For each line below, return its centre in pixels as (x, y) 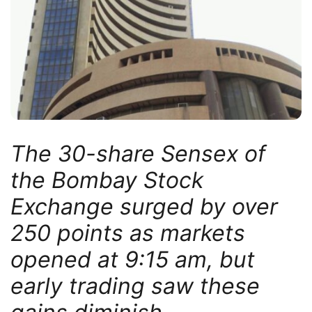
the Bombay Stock (107, 180)
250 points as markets (128, 233)
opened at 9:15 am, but (133, 259)
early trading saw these (135, 286)
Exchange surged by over (144, 206)
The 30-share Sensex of (138, 153)
